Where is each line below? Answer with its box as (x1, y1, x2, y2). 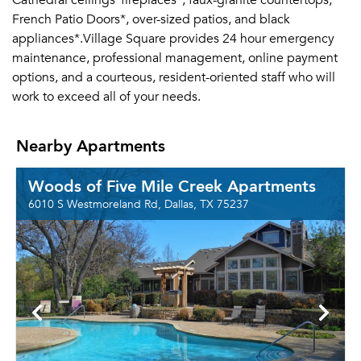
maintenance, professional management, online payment (12, 50, 338, 66)
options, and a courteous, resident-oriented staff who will (12, 69, 335, 85)
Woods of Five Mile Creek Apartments (28, 172, 316, 199)
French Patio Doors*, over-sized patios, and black (12, 11, 290, 27)
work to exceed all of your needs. (12, 89, 201, 105)
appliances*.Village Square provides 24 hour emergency (12, 31, 334, 47)
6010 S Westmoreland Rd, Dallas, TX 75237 (28, 197, 249, 211)
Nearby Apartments (16, 131, 165, 159)
